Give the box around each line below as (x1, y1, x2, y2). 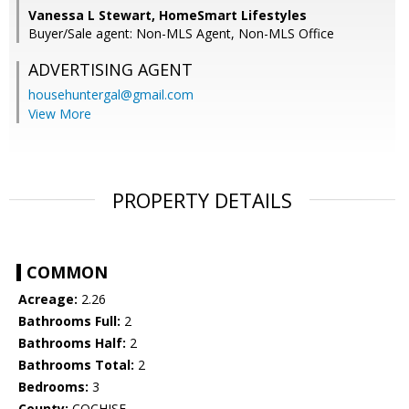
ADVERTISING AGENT (28, 58, 193, 81)
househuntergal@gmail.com (28, 86, 194, 104)
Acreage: (18, 290, 78, 309)
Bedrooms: (18, 378, 89, 396)
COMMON (26, 261, 108, 284)
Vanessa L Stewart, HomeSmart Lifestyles (28, 6, 307, 25)
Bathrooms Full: (18, 312, 121, 330)
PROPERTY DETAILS (112, 186, 292, 215)
